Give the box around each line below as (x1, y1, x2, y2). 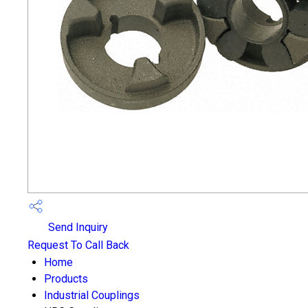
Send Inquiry (45, 221, 108, 234)
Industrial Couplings (44, 289, 140, 302)
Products (44, 272, 88, 285)
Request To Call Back (27, 239, 129, 252)
